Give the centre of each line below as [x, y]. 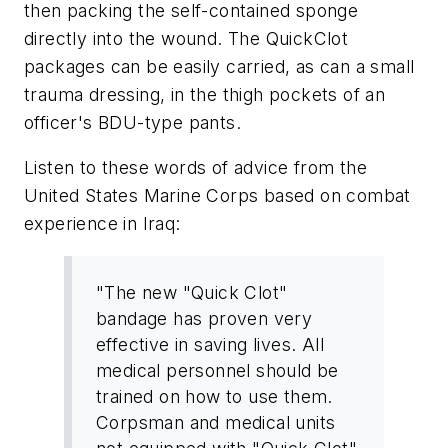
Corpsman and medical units [216, 422]
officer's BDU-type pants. [132, 122]
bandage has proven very [204, 318]
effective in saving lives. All [210, 344]
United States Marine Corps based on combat [217, 196]
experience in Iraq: [102, 224]
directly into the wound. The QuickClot [186, 38]
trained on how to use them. [214, 396]
